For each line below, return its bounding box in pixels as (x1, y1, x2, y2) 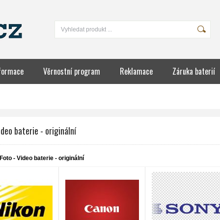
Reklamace (120, 65, 153, 77)
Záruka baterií (172, 65, 215, 77)
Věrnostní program (43, 65, 100, 77)
